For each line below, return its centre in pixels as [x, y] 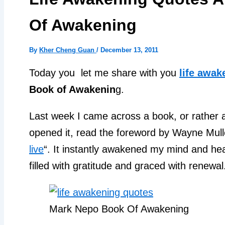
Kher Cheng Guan [68, 50]
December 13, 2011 [129, 50]
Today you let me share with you [104, 73]
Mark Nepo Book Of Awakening [119, 209]
